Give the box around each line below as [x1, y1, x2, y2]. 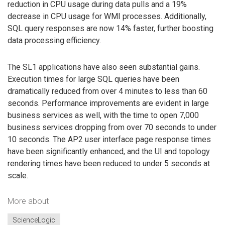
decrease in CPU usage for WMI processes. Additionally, [8, 11, 206, 21]
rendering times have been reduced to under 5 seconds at [8, 158, 210, 168]
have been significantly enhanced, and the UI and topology [8, 146, 210, 156]
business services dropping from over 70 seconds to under [8, 122, 216, 132]
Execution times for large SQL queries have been [8, 74, 179, 84]
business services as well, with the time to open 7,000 [8, 110, 199, 120]
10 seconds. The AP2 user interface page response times [8, 134, 211, 144]
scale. [8, 170, 28, 180]
